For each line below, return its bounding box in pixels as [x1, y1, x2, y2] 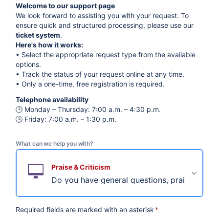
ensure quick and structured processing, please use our [16, 21, 194, 29]
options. [16, 60, 42, 68]
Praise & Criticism [51, 163, 111, 171]
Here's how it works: [16, 41, 84, 49]
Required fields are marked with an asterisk [16, 205, 154, 214]
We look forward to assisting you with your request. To [16, 11, 189, 20]
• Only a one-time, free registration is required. [16, 80, 165, 88]
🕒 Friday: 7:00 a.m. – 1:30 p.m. [16, 115, 117, 123]
